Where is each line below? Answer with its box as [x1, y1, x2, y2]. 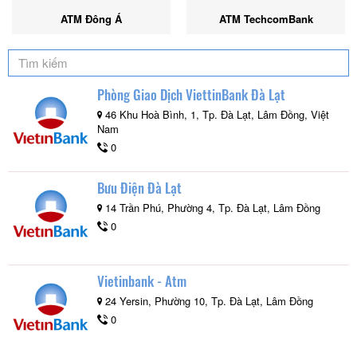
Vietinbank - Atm [97, 270, 186, 291]
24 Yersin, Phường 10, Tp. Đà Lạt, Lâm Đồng [102, 292, 313, 308]
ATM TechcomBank [218, 11, 313, 26]
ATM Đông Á [61, 11, 122, 26]
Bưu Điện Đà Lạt [97, 177, 182, 198]
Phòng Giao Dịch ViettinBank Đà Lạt [97, 84, 285, 104]
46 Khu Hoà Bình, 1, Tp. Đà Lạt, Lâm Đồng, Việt [102, 106, 329, 122]
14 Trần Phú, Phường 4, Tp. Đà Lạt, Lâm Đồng [102, 199, 320, 215]
